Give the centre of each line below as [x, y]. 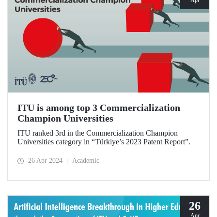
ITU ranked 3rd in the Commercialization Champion [98, 133]
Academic [86, 161]
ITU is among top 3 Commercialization [99, 108]
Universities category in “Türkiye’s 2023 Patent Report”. [104, 142]
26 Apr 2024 [45, 161]
